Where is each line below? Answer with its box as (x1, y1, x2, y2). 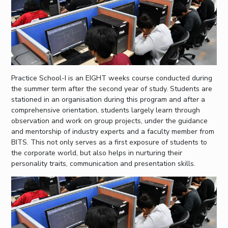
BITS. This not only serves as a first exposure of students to (11, 137, 208, 148)
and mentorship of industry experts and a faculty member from (11, 127, 215, 137)
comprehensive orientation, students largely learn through (11, 105, 201, 116)
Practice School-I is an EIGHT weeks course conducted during (11, 73, 213, 83)
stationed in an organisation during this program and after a (11, 95, 206, 105)
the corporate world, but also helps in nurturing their (11, 148, 183, 158)
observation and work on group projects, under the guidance (11, 116, 208, 126)
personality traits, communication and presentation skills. (11, 159, 196, 169)
